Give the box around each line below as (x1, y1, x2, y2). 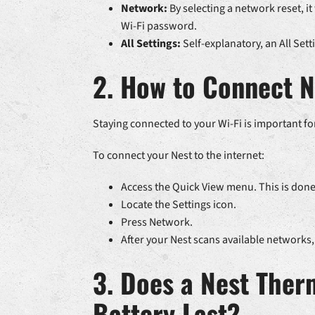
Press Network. (120, 214, 193, 231)
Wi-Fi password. (120, 18, 197, 34)
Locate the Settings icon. (120, 197, 236, 213)
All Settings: (120, 36, 181, 52)
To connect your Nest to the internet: (92, 148, 264, 164)
